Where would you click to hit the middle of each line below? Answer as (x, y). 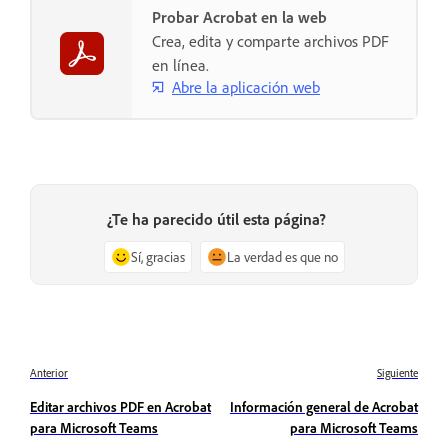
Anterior (49, 372)
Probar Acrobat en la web (239, 17)
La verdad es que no (282, 256)
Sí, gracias (157, 256)
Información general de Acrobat (324, 406)
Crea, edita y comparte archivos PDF (270, 41)
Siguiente (397, 372)
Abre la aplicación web (246, 86)
